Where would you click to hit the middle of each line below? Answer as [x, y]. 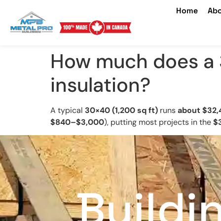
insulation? [100, 85]
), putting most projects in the [159, 122]
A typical [68, 110]
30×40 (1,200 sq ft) [121, 110]
